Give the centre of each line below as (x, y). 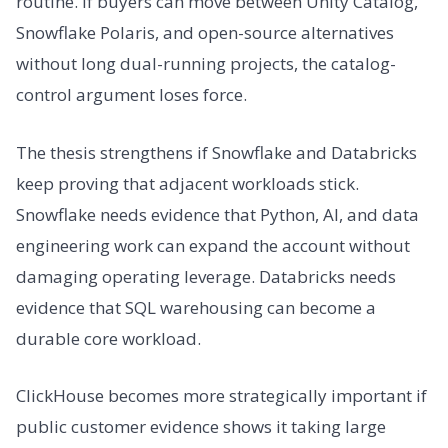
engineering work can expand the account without (213, 245)
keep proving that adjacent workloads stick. (187, 183)
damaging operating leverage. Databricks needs (206, 276)
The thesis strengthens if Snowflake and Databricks (216, 152)
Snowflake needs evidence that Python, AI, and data (217, 214)
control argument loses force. (131, 95)
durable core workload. (108, 338)
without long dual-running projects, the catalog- (206, 64)
